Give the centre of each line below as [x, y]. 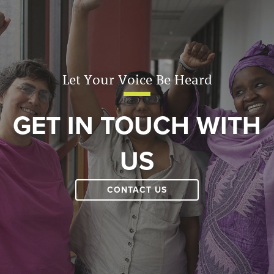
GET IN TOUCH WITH [137, 126]
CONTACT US [137, 190]
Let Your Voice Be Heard [137, 80]
